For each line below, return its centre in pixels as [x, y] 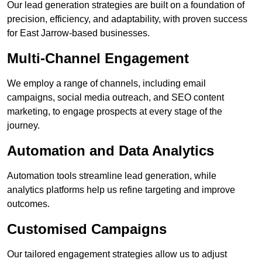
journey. [23, 126]
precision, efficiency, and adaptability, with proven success [127, 19]
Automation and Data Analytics [111, 151]
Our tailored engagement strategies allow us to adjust [117, 254]
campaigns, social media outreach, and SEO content [116, 98]
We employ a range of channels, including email [106, 84]
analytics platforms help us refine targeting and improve [121, 190]
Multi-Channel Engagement [98, 58]
